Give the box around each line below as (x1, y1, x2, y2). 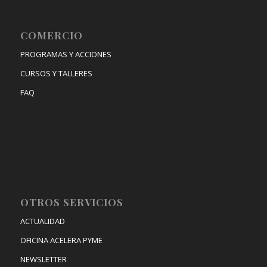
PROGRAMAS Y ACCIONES (20, 49, 111, 60)
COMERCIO (20, 29, 83, 42)
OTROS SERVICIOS (20, 195, 123, 209)
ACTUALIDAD (20, 216, 65, 227)
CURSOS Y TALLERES (20, 68, 92, 79)
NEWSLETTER (20, 254, 67, 265)
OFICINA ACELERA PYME (20, 235, 103, 246)
